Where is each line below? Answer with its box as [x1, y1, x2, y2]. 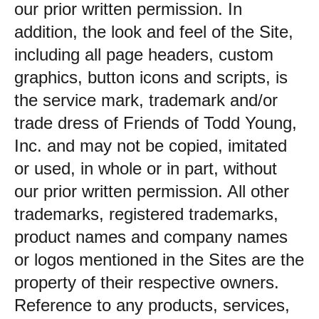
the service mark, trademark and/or [14, 90, 278, 110]
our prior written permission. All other [14, 182, 289, 201]
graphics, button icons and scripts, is [14, 68, 288, 87]
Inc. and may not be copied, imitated [14, 136, 287, 155]
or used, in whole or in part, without [14, 159, 277, 178]
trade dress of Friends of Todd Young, [14, 113, 297, 132]
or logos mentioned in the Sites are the [14, 250, 304, 269]
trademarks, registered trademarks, [14, 204, 278, 224]
